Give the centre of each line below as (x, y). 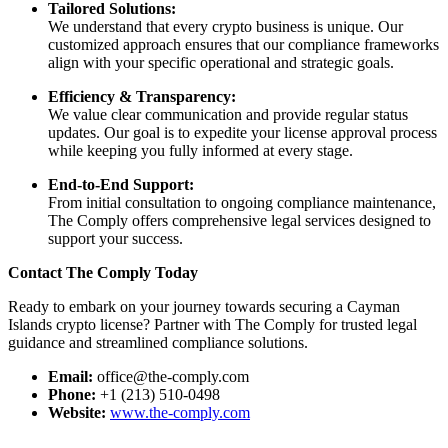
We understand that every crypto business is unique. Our (225, 26)
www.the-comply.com (180, 412)
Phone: (72, 394)
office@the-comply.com (173, 376)
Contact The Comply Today (103, 272)
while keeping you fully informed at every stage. (200, 150)
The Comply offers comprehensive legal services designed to (239, 220)
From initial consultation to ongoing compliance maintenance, (242, 202)
